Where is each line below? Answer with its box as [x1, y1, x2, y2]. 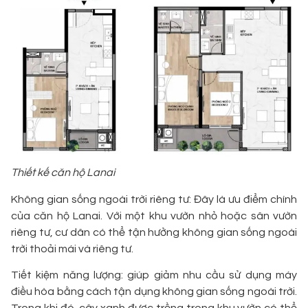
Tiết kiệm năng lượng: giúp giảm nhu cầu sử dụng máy [11, 269, 297, 281]
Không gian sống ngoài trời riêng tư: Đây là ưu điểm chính [11, 194, 297, 206]
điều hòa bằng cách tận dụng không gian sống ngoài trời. [11, 286, 297, 298]
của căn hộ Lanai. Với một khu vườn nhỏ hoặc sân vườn [11, 210, 297, 222]
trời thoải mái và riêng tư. [11, 243, 133, 255]
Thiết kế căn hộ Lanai [11, 167, 115, 179]
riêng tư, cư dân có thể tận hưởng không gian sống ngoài [11, 227, 297, 239]
